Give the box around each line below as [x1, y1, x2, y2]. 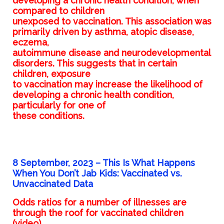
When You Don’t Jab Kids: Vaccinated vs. [12, 168, 182, 179]
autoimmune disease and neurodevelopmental [12, 47, 210, 58]
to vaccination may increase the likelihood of [12, 79, 202, 90]
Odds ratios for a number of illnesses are [12, 197, 186, 208]
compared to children [12, 5, 104, 16]
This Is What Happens [102, 157, 195, 168]
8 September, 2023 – [12, 157, 102, 168]
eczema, [12, 37, 49, 48]
